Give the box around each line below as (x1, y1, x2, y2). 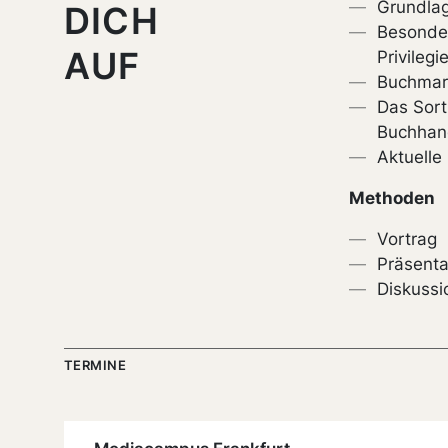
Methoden (349, 188, 435, 209)
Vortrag (377, 229, 438, 250)
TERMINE (64, 357, 127, 374)
